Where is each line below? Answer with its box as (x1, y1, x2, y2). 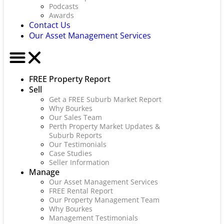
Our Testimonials (49, 139, 106, 149)
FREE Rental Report (49, 186, 113, 195)
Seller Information (49, 157, 109, 167)
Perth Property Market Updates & (49, 121, 160, 131)
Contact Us (29, 19, 70, 30)
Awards (49, 10, 74, 20)
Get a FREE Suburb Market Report (49, 94, 161, 104)
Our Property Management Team (49, 195, 159, 204)
